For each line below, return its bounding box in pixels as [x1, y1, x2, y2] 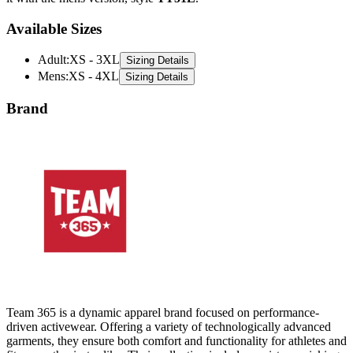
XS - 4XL [69, 69, 119, 84]
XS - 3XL [69, 53, 120, 67]
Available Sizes [6, 20, 102, 37]
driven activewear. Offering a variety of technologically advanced [6, 319, 331, 333]
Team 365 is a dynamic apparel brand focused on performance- [6, 305, 319, 319]
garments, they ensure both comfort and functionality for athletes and [6, 333, 347, 347]
